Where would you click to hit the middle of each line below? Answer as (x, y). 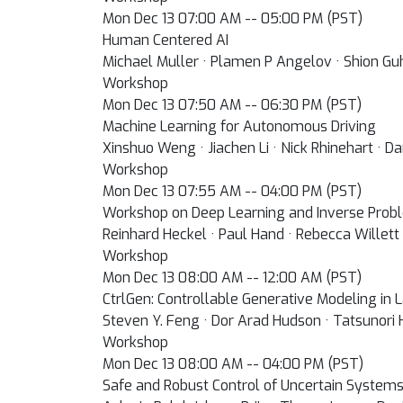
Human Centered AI (166, 40)
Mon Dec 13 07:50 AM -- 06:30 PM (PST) (232, 105)
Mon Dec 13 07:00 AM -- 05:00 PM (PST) (233, 18)
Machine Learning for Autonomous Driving (239, 126)
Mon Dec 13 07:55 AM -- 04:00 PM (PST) (232, 191)
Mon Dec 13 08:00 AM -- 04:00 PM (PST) (233, 364)
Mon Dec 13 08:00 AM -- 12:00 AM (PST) (232, 278)
